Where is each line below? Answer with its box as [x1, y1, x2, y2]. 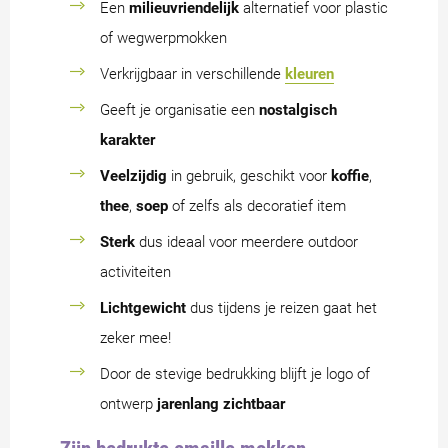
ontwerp [100, 394, 157, 413]
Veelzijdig [100, 166, 167, 185]
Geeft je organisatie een [100, 100, 259, 119]
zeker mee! [100, 328, 171, 347]
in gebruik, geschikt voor [167, 166, 331, 185]
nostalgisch [259, 100, 337, 119]
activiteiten [100, 262, 171, 281]
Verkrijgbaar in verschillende [100, 64, 285, 83]
